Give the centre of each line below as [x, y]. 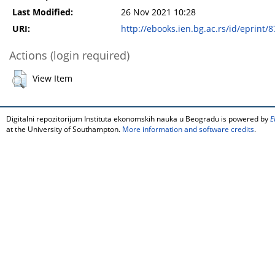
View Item [52, 79]
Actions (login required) [69, 56]
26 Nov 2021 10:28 [158, 13]
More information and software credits [188, 130]
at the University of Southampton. [64, 130]
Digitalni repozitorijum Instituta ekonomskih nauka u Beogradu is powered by [138, 119]
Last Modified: [43, 13]
